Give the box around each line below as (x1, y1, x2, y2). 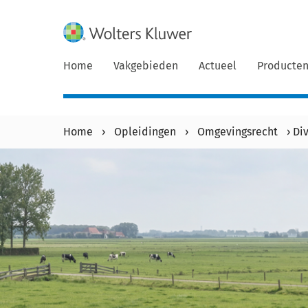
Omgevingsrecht (197, 125, 278, 138)
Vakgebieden (113, 59, 178, 72)
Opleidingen (114, 125, 176, 138)
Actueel (199, 59, 236, 72)
